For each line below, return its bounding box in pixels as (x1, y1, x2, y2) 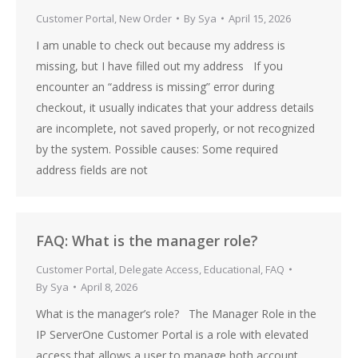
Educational (204, 262, 261, 276)
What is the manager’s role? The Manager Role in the (36, 306, 316, 321)
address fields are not (36, 162, 148, 177)
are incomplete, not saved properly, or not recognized (36, 121, 315, 136)
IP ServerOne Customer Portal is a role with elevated (36, 327, 308, 342)
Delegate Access (119, 262, 199, 276)
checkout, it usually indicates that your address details (36, 100, 314, 115)
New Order (119, 11, 172, 26)
